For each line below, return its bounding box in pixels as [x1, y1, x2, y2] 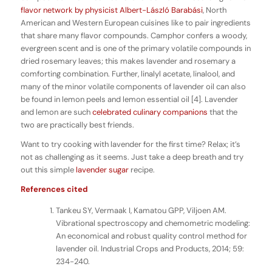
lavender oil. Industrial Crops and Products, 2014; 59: [55, 243, 244, 254]
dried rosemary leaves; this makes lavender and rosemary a [20, 56, 236, 67]
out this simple [20, 165, 76, 175]
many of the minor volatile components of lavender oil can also [20, 81, 246, 92]
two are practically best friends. [20, 120, 134, 131]
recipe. [128, 165, 155, 175]
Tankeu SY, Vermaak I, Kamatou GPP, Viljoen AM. [55, 205, 226, 216]
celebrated [92, 107, 131, 118]
